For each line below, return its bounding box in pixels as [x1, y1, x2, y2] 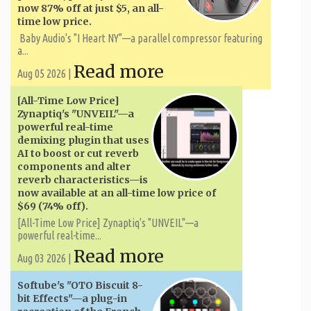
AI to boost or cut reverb [17, 146, 139, 160]
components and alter [17, 160, 131, 173]
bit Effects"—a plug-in [17, 292, 127, 305]
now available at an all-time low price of [17, 186, 216, 199]
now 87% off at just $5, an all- [17, 1, 164, 15]
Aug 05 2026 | [17, 67, 74, 80]
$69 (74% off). [17, 199, 88, 212]
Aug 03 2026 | [17, 251, 74, 264]
